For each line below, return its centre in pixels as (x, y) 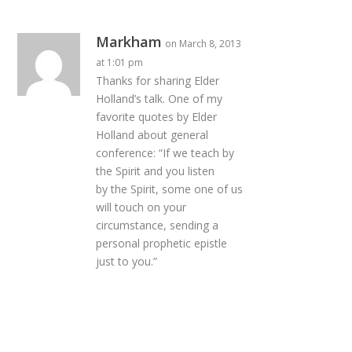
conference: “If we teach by (165, 152)
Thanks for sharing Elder (158, 80)
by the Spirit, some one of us (170, 189)
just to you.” (127, 261)
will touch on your (141, 207)
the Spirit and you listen (156, 170)
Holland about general (152, 134)
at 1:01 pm (120, 62)
